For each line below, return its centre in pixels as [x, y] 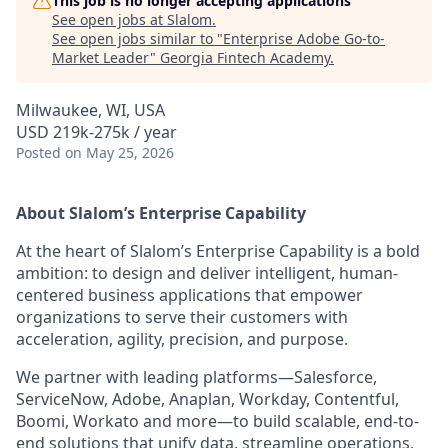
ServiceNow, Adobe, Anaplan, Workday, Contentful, [207, 399]
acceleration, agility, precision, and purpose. [182, 339]
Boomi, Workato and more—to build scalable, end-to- [217, 421]
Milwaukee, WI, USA [90, 110]
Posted [38, 152]
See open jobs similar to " [137, 38]
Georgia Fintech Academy [245, 57]
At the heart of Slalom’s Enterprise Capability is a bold [218, 251]
